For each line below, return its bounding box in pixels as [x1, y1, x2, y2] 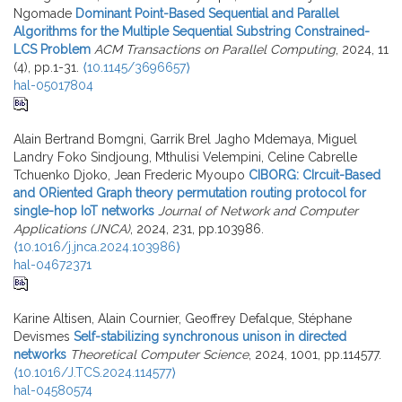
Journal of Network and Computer [158, 203, 358, 218]
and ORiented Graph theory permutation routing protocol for [13, 185, 366, 200]
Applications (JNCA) [13, 221, 130, 236]
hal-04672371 [13, 257, 92, 272]
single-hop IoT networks [13, 203, 154, 218]
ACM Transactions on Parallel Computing [94, 41, 336, 57]
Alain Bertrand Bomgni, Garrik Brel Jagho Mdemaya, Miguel [13, 131, 357, 146]
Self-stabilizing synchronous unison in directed [74, 328, 346, 344]
